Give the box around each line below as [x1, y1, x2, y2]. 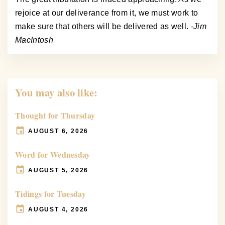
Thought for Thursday [15, 109, 95, 122]
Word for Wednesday [15, 149, 90, 161]
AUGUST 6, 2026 [28, 127, 89, 135]
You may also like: [15, 85, 98, 100]
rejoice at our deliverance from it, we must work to [15, 9, 198, 18]
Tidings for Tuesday [15, 188, 86, 200]
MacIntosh [15, 36, 53, 45]
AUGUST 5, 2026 [28, 166, 89, 174]
